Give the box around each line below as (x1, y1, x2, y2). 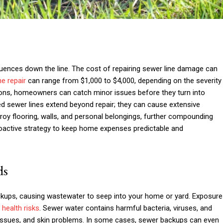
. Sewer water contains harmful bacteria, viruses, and (39, 203, 212, 213)
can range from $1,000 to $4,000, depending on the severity (26, 76, 222, 85)
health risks (2, 203, 39, 213)
